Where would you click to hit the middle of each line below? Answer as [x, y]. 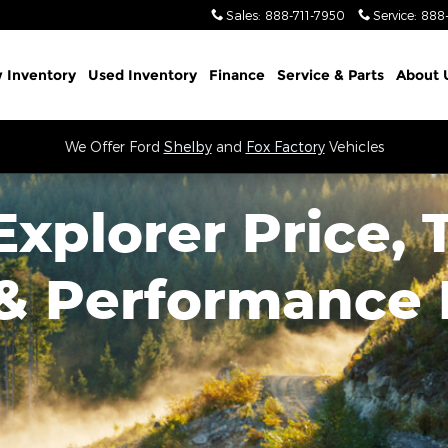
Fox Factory [285, 146]
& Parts [358, 75]
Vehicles [354, 146]
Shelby [187, 146]
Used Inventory [142, 75]
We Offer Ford [114, 146]
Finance [236, 75]
